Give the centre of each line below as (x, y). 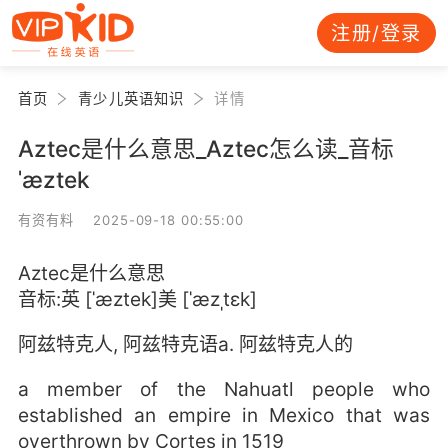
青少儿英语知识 (131, 98)
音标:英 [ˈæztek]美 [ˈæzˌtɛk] (137, 298)
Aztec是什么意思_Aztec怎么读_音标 (205, 148)
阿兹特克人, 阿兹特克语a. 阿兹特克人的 (185, 344)
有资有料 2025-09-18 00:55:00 (131, 219)
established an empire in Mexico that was (224, 415)
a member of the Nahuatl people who (224, 389)
